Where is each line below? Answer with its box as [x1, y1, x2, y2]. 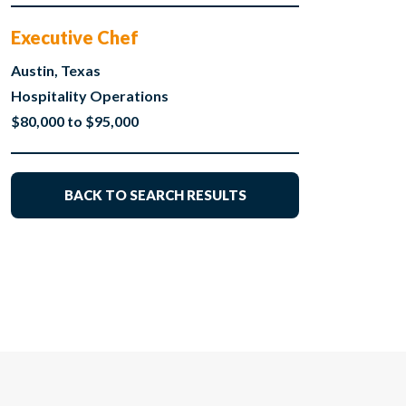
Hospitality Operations [10, 87, 169, 105]
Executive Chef [10, 26, 139, 49]
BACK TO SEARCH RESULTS [63, 187, 246, 204]
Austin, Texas [10, 62, 101, 80]
